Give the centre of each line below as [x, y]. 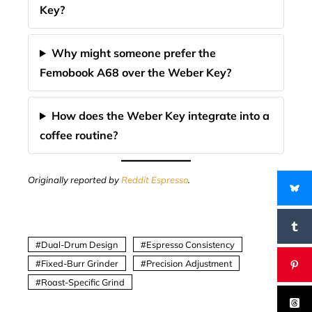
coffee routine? [79, 135]
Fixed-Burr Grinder [80, 263]
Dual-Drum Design [80, 244]
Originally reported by [75, 180]
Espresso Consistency [190, 244]
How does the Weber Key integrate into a [160, 116]
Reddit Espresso [155, 180]
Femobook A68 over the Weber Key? [135, 72]
